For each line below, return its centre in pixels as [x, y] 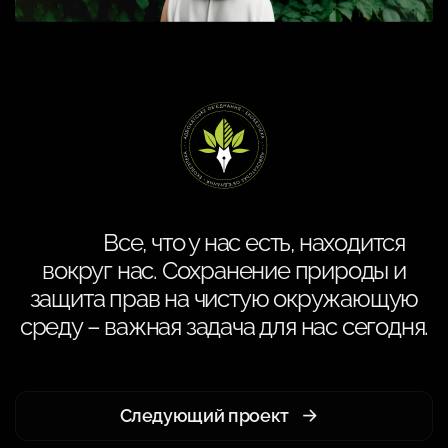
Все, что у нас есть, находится [254, 242]
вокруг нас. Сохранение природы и [224, 270]
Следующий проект [204, 415]
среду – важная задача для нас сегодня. [224, 326]
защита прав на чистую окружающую [224, 298]
